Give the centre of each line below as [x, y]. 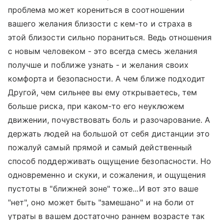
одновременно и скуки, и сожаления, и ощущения [107, 175]
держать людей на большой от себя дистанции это [109, 134]
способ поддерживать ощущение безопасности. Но [110, 161]
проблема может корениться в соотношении [96, 10]
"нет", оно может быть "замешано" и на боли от [101, 202]
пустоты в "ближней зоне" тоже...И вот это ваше [103, 189]
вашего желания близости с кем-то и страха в [100, 24]
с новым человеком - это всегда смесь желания [103, 51]
